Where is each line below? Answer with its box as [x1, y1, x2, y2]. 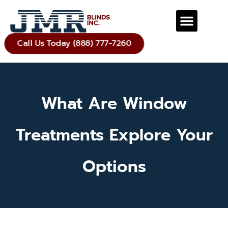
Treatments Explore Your [15, 122, 213, 148]
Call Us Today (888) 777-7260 [21, 37, 131, 48]
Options [82, 154, 146, 179]
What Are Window [41, 91, 187, 116]
